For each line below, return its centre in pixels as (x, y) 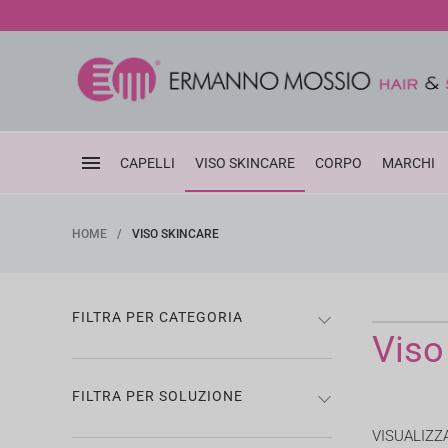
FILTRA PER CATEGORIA (157, 317)
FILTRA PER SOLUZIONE (157, 396)
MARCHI (408, 162)
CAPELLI (147, 162)
